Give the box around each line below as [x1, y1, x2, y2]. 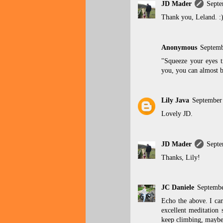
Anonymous [161, 43, 197, 51]
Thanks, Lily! [161, 153, 200, 161]
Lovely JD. [161, 110, 193, 118]
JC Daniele [161, 184, 194, 192]
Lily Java [161, 97, 189, 105]
